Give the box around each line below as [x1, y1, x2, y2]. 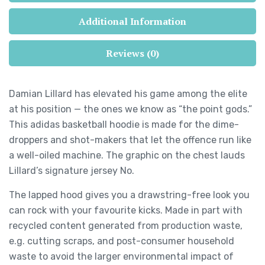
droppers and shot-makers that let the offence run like [9, 134, 251, 146]
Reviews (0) [106, 46, 159, 60]
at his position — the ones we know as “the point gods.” [9, 103, 252, 115]
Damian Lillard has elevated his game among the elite [9, 88, 247, 99]
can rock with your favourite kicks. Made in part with [9, 204, 243, 216]
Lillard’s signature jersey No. [9, 164, 134, 176]
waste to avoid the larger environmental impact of [9, 250, 234, 262]
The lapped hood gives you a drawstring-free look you [9, 189, 250, 201]
